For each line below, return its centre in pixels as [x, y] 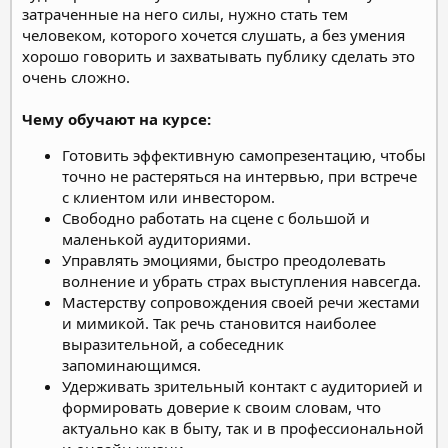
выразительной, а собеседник [173, 343]
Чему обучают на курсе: [116, 118]
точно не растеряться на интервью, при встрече [239, 175]
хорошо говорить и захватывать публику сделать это [218, 55]
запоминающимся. [131, 364]
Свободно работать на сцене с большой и [216, 217]
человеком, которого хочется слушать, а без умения [213, 34]
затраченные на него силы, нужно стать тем [185, 13]
